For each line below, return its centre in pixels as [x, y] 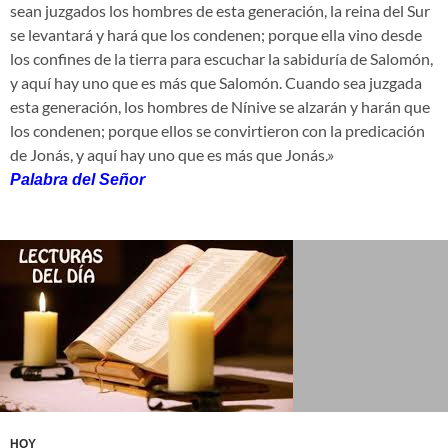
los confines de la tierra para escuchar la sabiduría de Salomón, [221, 59]
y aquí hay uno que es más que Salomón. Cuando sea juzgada [216, 83]
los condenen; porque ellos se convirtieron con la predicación [217, 131]
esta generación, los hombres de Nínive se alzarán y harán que [220, 107]
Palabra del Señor [77, 180]
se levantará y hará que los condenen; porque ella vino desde [216, 35]
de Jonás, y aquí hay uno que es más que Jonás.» [172, 155]
